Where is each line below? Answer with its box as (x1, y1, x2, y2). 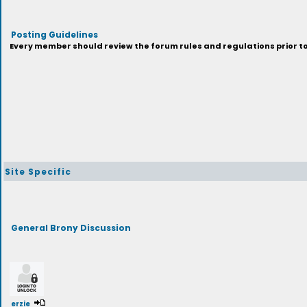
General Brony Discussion (10, 221, 131, 233)
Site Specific (4, 165, 71, 177)
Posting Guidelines (10, 28, 98, 40)
